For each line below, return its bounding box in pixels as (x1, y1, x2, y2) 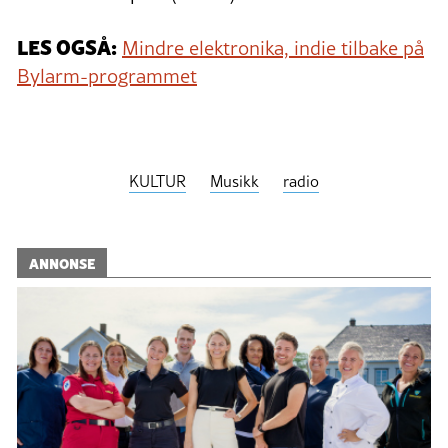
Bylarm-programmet (17, 62, 197, 91)
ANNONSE (29, 252, 95, 274)
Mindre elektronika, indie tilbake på (122, 34, 424, 63)
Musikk (210, 170, 259, 193)
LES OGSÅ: (17, 31, 117, 62)
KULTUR (129, 170, 186, 193)
